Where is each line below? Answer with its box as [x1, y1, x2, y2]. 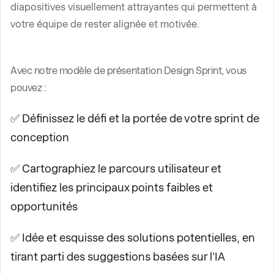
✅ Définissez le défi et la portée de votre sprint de [10, 112, 259, 125]
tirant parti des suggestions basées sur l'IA [10, 250, 225, 263]
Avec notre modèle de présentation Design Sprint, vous [10, 65, 246, 76]
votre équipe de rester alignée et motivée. [10, 18, 199, 30]
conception [10, 131, 69, 144]
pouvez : [10, 82, 46, 94]
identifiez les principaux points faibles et [10, 181, 213, 194]
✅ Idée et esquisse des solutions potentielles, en [10, 231, 255, 244]
